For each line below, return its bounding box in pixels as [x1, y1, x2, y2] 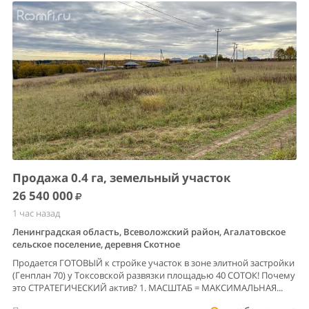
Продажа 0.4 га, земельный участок [12, 170, 231, 186]
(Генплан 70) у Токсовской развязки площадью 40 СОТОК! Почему [12, 269, 295, 282]
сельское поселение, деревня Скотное [12, 238, 180, 251]
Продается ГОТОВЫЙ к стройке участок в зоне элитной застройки [12, 257, 295, 270]
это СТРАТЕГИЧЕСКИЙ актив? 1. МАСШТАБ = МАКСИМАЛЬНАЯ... [12, 281, 283, 295]
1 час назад [12, 207, 60, 220]
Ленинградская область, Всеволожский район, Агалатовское [12, 226, 286, 239]
